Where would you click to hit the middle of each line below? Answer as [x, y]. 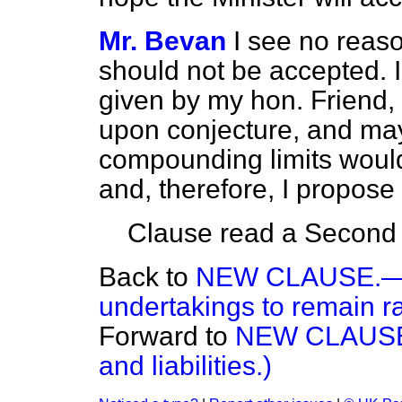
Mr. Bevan [162, 41]
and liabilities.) [185, 366]
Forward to [167, 336]
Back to [147, 277]
